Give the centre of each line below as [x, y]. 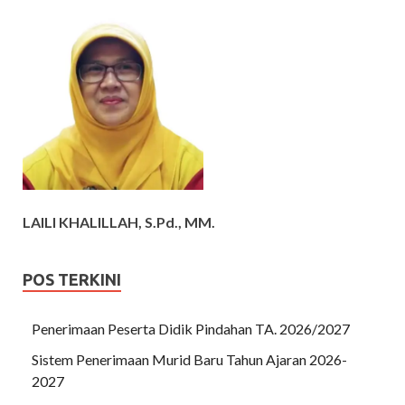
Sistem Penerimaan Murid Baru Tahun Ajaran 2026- [189, 359]
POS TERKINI [72, 279]
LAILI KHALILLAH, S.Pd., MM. [119, 221]
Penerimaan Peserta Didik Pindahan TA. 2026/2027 [191, 328]
